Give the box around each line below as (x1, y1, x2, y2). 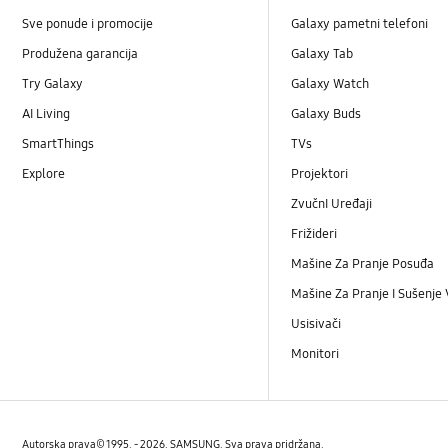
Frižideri (291, 226, 338, 242)
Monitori (291, 346, 340, 363)
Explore (22, 165, 66, 182)
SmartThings (22, 135, 95, 152)
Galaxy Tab (291, 45, 354, 62)
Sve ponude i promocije (22, 15, 154, 32)
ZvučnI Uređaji (291, 195, 373, 212)
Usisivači (291, 316, 342, 333)
